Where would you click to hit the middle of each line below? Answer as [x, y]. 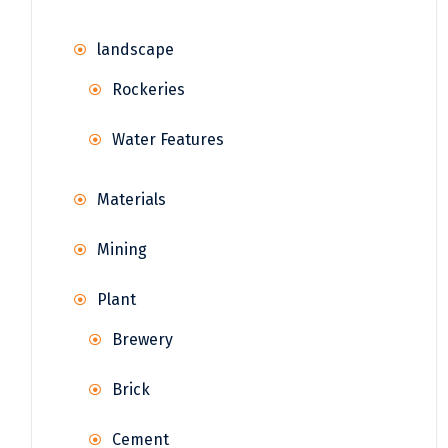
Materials [131, 200]
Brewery [142, 340]
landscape [135, 50]
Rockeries [148, 90]
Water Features [168, 140]
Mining [122, 250]
